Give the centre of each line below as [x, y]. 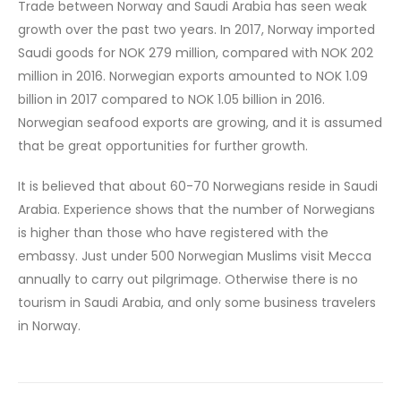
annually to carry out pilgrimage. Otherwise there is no [188, 279]
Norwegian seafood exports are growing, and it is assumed [200, 123]
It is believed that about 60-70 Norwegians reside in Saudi [198, 186]
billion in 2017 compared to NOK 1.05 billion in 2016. [171, 100]
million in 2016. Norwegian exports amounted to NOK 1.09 [193, 77]
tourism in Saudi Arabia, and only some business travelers [197, 302]
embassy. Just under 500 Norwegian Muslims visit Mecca [195, 256]
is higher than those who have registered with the [173, 232]
